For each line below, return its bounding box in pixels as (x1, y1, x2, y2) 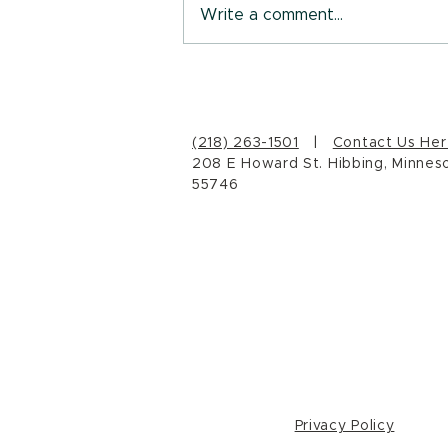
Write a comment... (200, 7, 343, 24)
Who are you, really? (207, 26, 380, 51)
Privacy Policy (294, 419, 395, 434)
